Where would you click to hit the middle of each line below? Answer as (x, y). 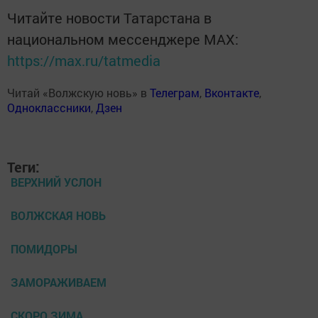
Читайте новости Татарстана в (109, 17)
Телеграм (175, 92)
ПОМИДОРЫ (44, 248)
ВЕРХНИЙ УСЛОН (56, 182)
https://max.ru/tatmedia (84, 60)
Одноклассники (49, 107)
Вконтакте (232, 92)
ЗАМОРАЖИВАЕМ (59, 282)
